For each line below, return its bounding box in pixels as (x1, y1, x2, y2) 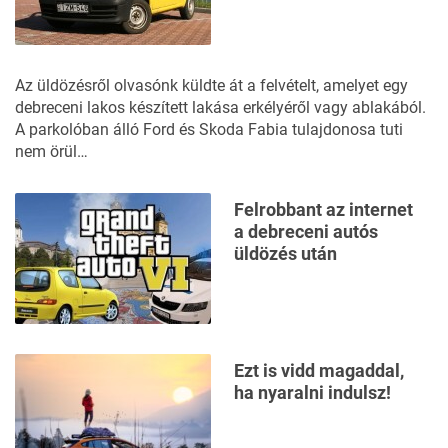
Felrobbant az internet (234, 199, 413, 221)
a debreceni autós (234, 221, 378, 243)
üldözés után (234, 243, 337, 265)
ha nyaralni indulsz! (234, 382, 391, 404)
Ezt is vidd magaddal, (234, 360, 404, 382)
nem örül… (15, 142, 88, 162)
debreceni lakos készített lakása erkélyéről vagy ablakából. (15, 98, 426, 118)
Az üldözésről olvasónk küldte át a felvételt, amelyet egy (15, 76, 408, 96)
